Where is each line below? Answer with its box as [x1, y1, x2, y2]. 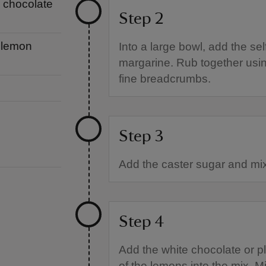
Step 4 [119, 213, 164, 230]
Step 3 [119, 128, 164, 144]
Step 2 [119, 10, 164, 27]
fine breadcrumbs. [119, 72, 211, 85]
